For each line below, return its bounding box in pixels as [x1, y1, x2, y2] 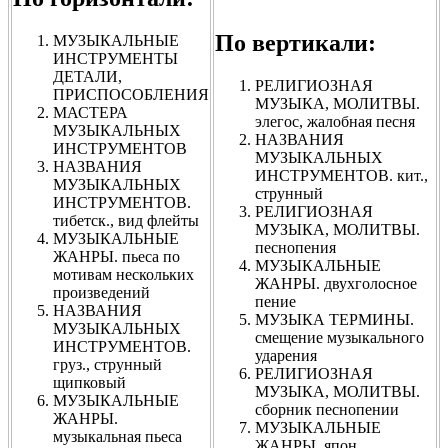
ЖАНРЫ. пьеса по [53, 247, 180, 265]
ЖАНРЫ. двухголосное [255, 274, 417, 292]
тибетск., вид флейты [53, 211, 199, 229]
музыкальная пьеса [53, 427, 182, 445]
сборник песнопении [255, 400, 399, 418]
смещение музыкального [255, 328, 424, 346]
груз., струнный [53, 355, 162, 373]
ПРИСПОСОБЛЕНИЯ [53, 85, 209, 103]
